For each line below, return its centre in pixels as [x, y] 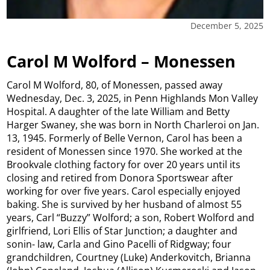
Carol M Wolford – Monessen [121, 61]
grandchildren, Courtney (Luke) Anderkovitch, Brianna [129, 258]
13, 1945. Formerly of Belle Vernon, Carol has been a [125, 138]
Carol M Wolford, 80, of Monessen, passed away [115, 85]
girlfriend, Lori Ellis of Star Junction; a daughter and [122, 231]
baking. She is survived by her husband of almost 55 [124, 205]
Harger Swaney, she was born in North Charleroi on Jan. [133, 125]
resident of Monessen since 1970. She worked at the [125, 152]
